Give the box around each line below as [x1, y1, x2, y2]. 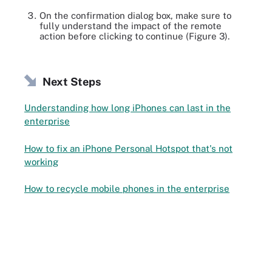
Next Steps [42, 75, 101, 88]
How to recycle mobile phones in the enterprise [24, 183, 229, 194]
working [24, 156, 58, 167]
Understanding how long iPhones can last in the [24, 103, 231, 113]
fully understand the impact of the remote [39, 20, 222, 31]
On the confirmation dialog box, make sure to [39, 10, 231, 21]
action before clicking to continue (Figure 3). [39, 30, 229, 41]
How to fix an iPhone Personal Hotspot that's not [24, 143, 233, 154]
